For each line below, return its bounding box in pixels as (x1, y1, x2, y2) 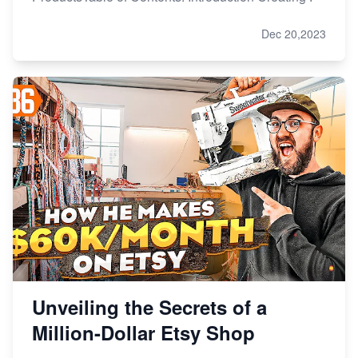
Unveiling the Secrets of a (32, 293, 267, 321)
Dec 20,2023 (261, 26, 326, 42)
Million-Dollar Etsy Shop (32, 319, 255, 347)
